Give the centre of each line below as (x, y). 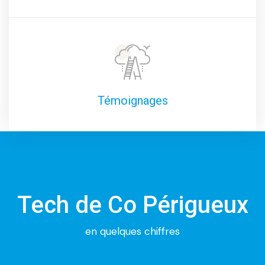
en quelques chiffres (132, 231)
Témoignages (132, 101)
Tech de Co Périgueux (132, 205)
